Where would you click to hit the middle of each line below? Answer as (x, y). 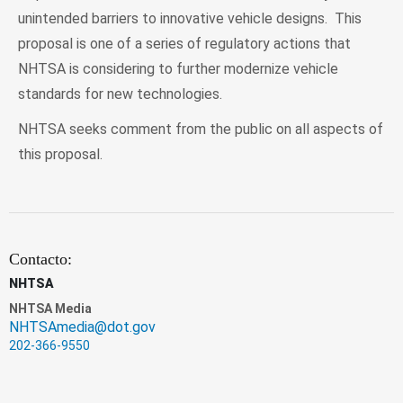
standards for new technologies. (122, 94)
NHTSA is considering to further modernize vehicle (178, 68)
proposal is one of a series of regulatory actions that (184, 43)
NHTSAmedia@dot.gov (82, 327)
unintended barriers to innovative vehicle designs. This (190, 18)
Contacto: (40, 259)
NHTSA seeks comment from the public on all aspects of (201, 129)
